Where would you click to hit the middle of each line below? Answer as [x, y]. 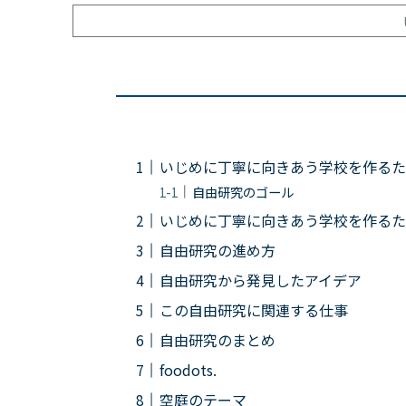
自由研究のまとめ [217, 340]
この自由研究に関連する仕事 [254, 310]
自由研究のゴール [242, 192]
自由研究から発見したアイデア [261, 280]
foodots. [188, 370]
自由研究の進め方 [217, 251]
